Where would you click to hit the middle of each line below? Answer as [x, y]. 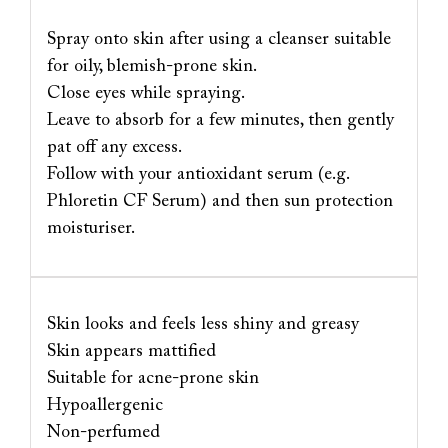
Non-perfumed [103, 432]
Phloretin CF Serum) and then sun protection [219, 201]
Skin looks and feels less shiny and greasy [202, 324]
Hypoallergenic [104, 405]
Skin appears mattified [131, 351]
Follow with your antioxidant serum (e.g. [197, 174]
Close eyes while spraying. [145, 93]
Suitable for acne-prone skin [152, 378]
